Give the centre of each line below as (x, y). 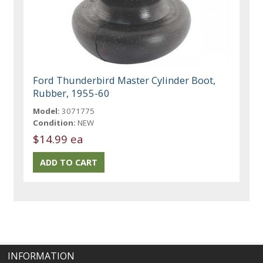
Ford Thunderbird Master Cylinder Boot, (124, 80)
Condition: (55, 122)
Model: (47, 111)
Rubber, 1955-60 (72, 93)
